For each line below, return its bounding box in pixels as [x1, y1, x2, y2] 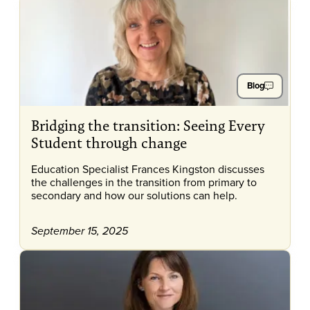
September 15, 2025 [31, 224, 129, 238]
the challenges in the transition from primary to [31, 174, 257, 190]
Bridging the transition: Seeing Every [31, 116, 266, 134]
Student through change [31, 134, 188, 152]
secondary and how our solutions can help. [31, 187, 238, 203]
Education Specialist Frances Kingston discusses [31, 161, 265, 176]
